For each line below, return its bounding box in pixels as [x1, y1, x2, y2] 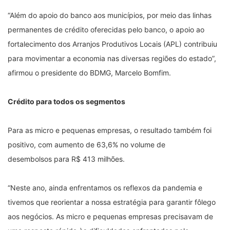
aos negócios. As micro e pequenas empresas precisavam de [8, 212, 213, 221]
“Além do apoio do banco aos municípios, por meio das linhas [8, 10, 212, 20]
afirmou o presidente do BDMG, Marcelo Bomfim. [8, 68, 171, 77]
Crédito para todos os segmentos [8, 97, 125, 106]
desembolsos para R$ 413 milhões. [8, 154, 125, 163]
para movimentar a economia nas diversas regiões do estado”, [8, 53, 216, 63]
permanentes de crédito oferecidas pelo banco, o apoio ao [8, 25, 204, 34]
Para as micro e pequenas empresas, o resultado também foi [8, 125, 212, 135]
